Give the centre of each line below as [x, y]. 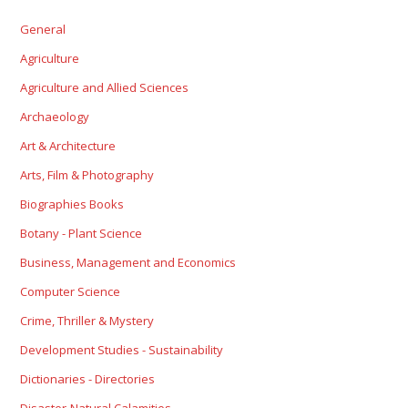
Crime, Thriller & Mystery [87, 321]
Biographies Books [72, 204]
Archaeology [55, 117]
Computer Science [71, 292]
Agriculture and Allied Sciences [105, 88]
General [43, 30]
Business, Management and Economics [128, 263]
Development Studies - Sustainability [122, 350]
